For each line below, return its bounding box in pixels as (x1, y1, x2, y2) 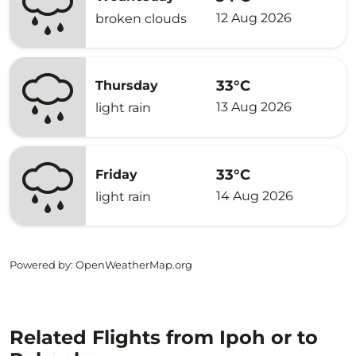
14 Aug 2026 (216, 188, 293, 203)
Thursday (95, 78, 158, 93)
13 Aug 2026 (216, 99, 292, 114)
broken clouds (95, 11, 187, 26)
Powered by (10, 258, 71, 271)
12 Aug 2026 (216, 10, 292, 25)
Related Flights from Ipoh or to (10, 326, 318, 349)
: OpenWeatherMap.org (71, 258, 192, 271)
